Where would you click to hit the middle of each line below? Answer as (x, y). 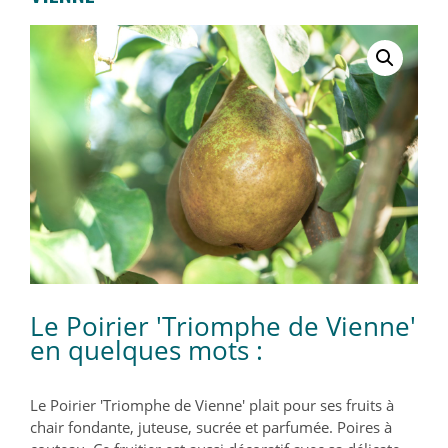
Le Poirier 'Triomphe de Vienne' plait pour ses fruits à (212, 404)
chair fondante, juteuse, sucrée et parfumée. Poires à (211, 426)
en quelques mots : (146, 349)
